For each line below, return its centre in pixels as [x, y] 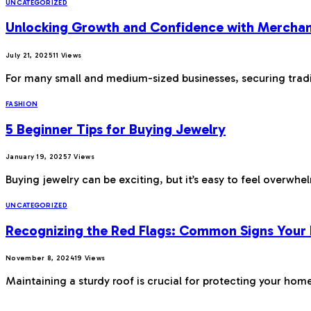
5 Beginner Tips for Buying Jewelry [116, 129]
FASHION [22, 104]
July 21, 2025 [29, 55]
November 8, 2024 [40, 259]
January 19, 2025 [36, 157]
